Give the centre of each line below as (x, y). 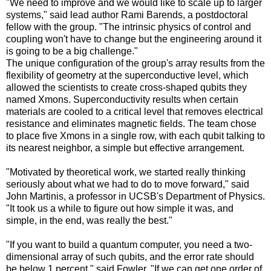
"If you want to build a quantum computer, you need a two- (129, 244)
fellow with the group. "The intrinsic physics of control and (129, 27)
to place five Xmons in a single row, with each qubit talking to (135, 135)
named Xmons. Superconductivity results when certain (122, 99)
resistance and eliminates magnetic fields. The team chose (131, 123)
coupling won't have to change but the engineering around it (134, 39)
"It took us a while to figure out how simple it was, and (120, 208)
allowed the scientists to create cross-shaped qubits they (126, 87)
